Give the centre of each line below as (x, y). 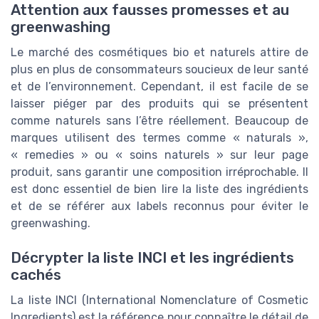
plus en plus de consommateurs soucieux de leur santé (159, 69)
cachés (36, 274)
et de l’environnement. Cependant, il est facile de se (159, 86)
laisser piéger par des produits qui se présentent (159, 103)
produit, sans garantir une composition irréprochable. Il (159, 172)
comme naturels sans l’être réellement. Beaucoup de (159, 120)
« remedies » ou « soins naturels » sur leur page (159, 155)
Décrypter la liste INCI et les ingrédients (152, 257)
